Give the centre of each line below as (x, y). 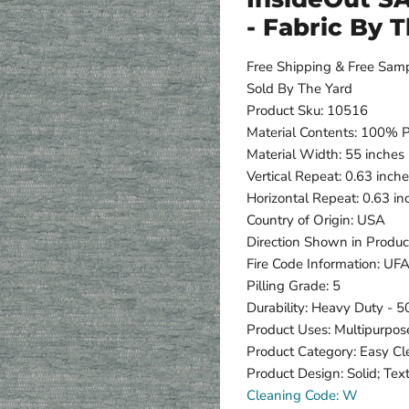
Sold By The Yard (299, 88)
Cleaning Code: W (302, 395)
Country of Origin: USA (316, 220)
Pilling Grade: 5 (294, 285)
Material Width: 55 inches (325, 154)
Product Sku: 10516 (307, 110)
